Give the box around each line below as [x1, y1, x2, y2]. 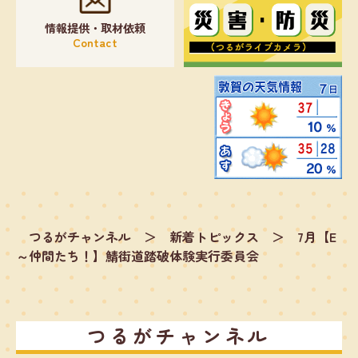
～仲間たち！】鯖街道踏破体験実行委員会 [16, 245, 259, 265]
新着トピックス [169, 226, 259, 246]
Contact [72, 33, 117, 50]
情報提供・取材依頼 [44, 18, 145, 36]
